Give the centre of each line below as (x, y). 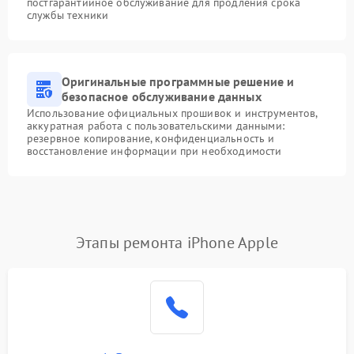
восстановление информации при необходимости (154, 151)
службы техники (68, 15)
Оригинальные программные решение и (178, 81)
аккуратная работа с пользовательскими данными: (156, 126)
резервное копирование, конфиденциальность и (151, 138)
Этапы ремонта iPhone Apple (177, 243)
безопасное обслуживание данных (162, 96)
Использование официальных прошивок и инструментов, (172, 113)
